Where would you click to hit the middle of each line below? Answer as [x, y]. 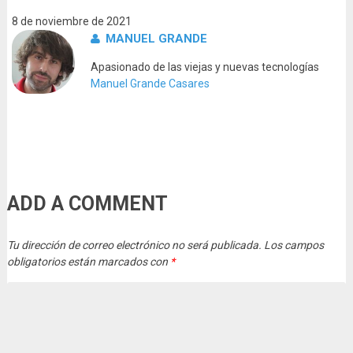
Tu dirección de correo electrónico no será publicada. [134, 245]
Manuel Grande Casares [150, 84]
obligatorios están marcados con [88, 262]
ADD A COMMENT [87, 204]
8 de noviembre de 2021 [71, 22]
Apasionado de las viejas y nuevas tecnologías [205, 67]
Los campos [292, 245]
